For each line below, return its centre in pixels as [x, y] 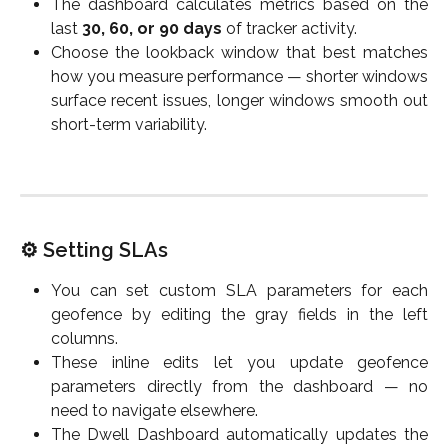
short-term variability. [129, 125]
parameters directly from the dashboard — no [239, 387]
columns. [84, 339]
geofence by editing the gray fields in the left [239, 315]
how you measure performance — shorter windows [239, 77]
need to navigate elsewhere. [154, 411]
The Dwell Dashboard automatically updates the [239, 435]
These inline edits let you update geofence [239, 363]
